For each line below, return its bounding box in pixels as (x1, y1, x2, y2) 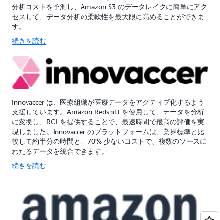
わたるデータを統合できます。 (12, 146, 108, 155)
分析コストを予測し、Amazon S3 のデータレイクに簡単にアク (12, 2, 207, 11)
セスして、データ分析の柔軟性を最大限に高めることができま (12, 12, 204, 21)
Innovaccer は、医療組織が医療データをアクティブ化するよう (12, 97, 204, 106)
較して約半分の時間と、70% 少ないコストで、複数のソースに (12, 137, 207, 145)
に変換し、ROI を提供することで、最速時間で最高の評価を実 (12, 117, 204, 126)
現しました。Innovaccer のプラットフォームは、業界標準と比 (12, 127, 204, 136)
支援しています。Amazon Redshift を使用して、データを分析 (12, 107, 204, 116)
